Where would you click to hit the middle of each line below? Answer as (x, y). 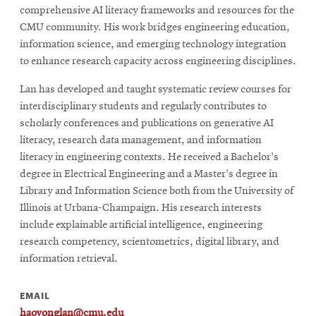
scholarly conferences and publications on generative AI (147, 123)
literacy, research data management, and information (141, 140)
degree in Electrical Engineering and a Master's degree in (149, 174)
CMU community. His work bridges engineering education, (155, 27)
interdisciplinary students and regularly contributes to (143, 106)
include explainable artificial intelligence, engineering (141, 225)
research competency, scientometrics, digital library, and (150, 242)
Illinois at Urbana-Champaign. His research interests (141, 208)
